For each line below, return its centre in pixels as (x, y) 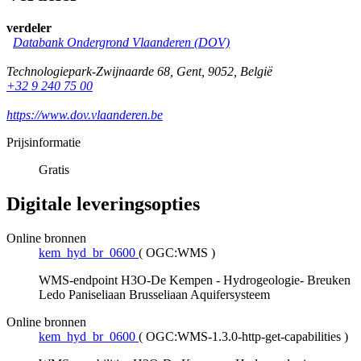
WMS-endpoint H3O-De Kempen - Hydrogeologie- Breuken (195, 280)
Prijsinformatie (44, 143)
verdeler (29, 28)
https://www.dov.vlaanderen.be (85, 115)
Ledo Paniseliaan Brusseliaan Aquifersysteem (154, 295)
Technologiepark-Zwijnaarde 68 (88, 72)
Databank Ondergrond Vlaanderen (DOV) (121, 43)
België (256, 72)
